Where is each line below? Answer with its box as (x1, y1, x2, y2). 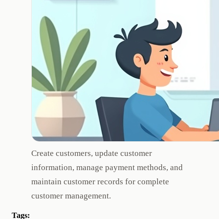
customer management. (31, 191, 111, 201)
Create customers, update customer (31, 149, 152, 158)
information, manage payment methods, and (31, 163, 183, 173)
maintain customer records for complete (31, 177, 169, 187)
